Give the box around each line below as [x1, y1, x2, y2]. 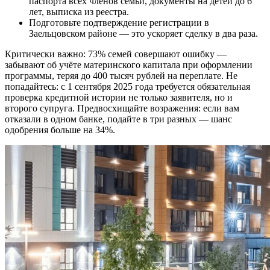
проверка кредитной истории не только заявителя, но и [5, 92, 233, 102]
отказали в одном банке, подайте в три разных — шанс [5, 113, 232, 124]
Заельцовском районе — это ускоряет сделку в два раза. [29, 28, 258, 39]
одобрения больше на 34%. [5, 124, 115, 135]
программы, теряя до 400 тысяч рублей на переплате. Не [5, 70, 237, 81]
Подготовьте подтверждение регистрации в [29, 17, 209, 28]
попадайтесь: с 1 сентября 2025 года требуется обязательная [5, 81, 250, 92]
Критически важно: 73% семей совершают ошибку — [5, 48, 227, 59]
